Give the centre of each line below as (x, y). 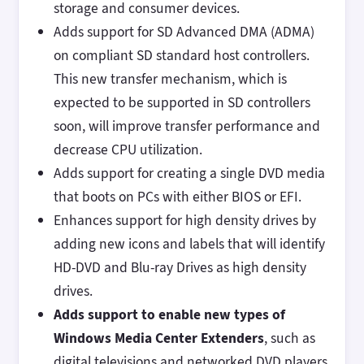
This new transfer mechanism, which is (170, 79)
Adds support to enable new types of (169, 315)
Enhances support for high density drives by (184, 221)
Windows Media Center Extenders (158, 338)
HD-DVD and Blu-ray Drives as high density (180, 268)
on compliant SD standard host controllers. (183, 56)
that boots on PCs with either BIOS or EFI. (177, 197)
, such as (289, 338)
